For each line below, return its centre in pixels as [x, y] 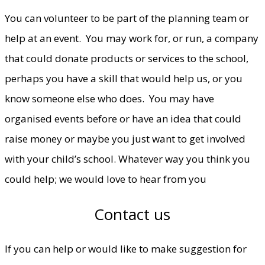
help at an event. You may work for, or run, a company [132, 38]
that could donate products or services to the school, [127, 58]
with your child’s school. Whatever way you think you [127, 159]
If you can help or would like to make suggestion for [126, 248]
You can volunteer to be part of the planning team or [127, 18]
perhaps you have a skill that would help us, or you [124, 78]
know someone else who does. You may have [109, 98]
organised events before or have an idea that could [123, 118]
